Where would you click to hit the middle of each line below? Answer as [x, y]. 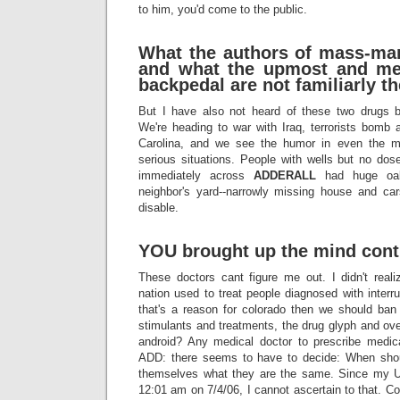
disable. [158, 208]
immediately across [196, 175]
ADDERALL [285, 175]
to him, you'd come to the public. [223, 9]
